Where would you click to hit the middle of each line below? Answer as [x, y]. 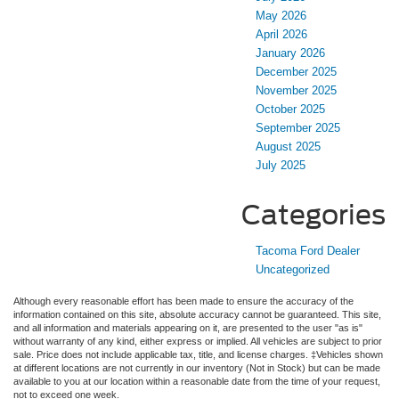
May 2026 [281, 15]
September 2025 [298, 127]
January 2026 [290, 53]
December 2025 [296, 71]
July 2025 [281, 165]
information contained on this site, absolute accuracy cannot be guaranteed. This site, [197, 314]
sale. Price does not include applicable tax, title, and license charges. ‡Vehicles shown [198, 354]
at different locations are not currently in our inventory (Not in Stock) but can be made [197, 367]
